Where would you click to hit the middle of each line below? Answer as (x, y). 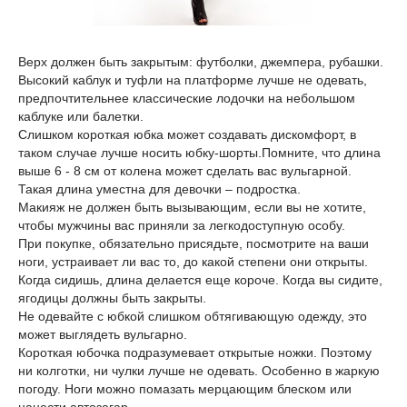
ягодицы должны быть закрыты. (112, 298)
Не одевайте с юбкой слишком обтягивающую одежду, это (193, 317)
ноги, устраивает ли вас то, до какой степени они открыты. (193, 262)
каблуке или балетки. (81, 117)
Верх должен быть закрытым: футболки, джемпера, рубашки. (201, 62)
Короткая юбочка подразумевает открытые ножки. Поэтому (195, 353)
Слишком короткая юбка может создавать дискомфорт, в (187, 135)
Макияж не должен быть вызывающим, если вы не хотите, (192, 208)
